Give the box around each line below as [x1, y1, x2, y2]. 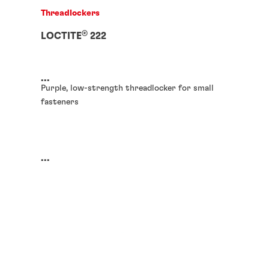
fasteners [41, 97, 79, 106]
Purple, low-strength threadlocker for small [41, 83, 214, 92]
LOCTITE [41, 31, 82, 41]
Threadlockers [41, 8, 100, 17]
